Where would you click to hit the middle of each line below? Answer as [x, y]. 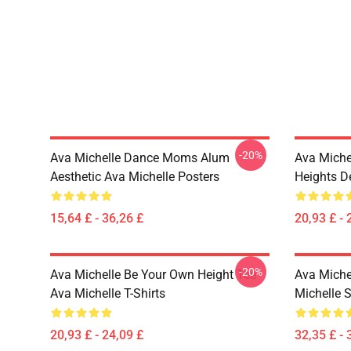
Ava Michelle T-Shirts [108, 293]
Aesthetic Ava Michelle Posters [135, 177]
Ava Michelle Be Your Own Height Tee [153, 275]
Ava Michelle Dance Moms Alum [140, 158]
